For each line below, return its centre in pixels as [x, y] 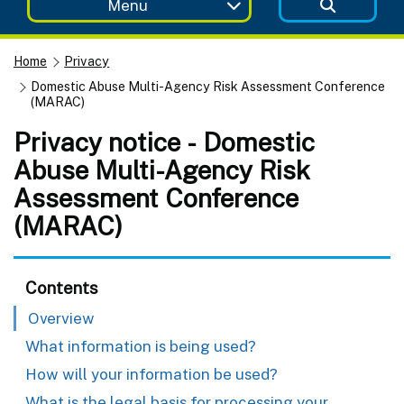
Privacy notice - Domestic [164, 142]
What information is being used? [141, 346]
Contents [62, 287]
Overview [61, 318]
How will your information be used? [151, 374]
